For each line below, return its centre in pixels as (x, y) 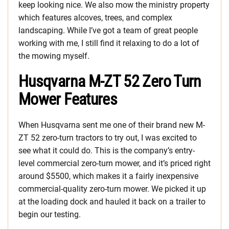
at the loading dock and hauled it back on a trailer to (112, 202)
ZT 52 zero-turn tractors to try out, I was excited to (108, 138)
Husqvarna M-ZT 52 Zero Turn (110, 82)
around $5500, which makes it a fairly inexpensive (108, 176)
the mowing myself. (54, 56)
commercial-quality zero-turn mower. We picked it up (112, 189)
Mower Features (68, 99)
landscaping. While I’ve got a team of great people (108, 31)
